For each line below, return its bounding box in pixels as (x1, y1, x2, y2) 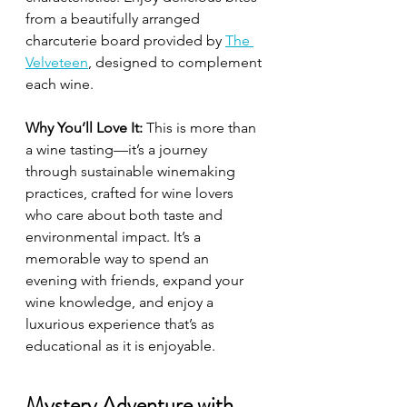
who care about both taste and (25, 206, 226, 223)
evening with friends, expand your (25, 272, 247, 289)
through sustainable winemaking (25, 163, 239, 180)
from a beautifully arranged (25, 10, 203, 27)
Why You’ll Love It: (25, 119, 143, 136)
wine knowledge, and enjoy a (25, 293, 217, 311)
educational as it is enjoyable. (25, 337, 215, 354)
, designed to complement (88, 54, 265, 71)
